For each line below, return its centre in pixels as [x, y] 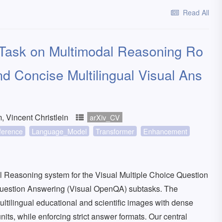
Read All [196, 12]
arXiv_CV [105, 117]
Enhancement [165, 131]
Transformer [115, 131]
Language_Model [59, 131]
